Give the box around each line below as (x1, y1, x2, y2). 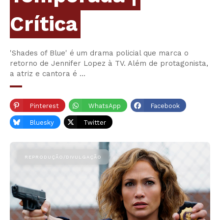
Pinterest (29, 102, 59, 110)
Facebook (150, 102, 180, 110)
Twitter (83, 119, 106, 127)
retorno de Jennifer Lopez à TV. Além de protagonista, (10, 59, 208, 68)
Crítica (10, 12, 78, 36)
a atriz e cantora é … (10, 69, 85, 79)
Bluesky (29, 119, 54, 127)
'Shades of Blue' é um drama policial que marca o (10, 49, 189, 58)
